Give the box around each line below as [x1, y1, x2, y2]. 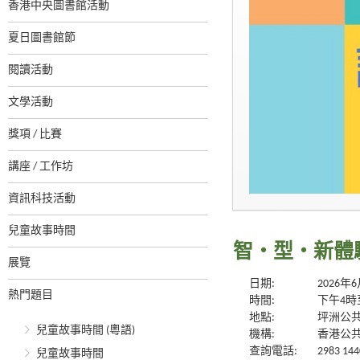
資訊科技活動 [8, 193, 76, 205]
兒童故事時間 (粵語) [36, 325, 135, 337]
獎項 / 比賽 [8, 129, 62, 141]
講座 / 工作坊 [8, 161, 73, 173]
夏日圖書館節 [8, 32, 76, 44]
